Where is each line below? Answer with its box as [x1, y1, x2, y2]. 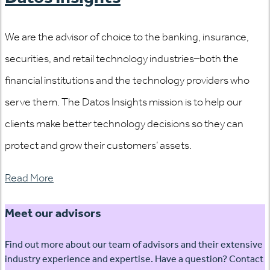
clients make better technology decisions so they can [5, 116, 243, 130]
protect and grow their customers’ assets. [5, 138, 192, 152]
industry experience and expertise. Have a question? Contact [5, 253, 263, 265]
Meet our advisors [5, 206, 101, 221]
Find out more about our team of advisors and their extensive [5, 239, 263, 250]
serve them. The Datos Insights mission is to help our [5, 95, 242, 108]
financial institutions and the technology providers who [5, 73, 250, 87]
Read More [5, 171, 54, 184]
